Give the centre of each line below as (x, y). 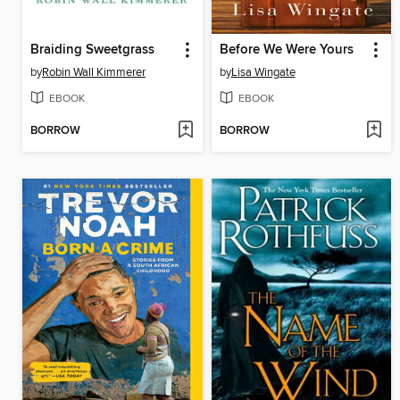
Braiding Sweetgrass (92, 50)
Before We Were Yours (286, 50)
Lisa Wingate (263, 72)
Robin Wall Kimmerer (94, 72)
